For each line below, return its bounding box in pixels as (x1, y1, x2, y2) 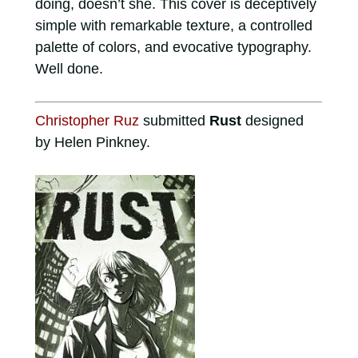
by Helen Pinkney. (34, 133, 150, 150)
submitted (138, 112, 209, 129)
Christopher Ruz (34, 112, 139, 129)
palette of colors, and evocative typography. (34, 38, 312, 55)
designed (241, 112, 304, 129)
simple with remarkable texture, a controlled (34, 17, 312, 34)
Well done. (34, 60, 103, 77)
